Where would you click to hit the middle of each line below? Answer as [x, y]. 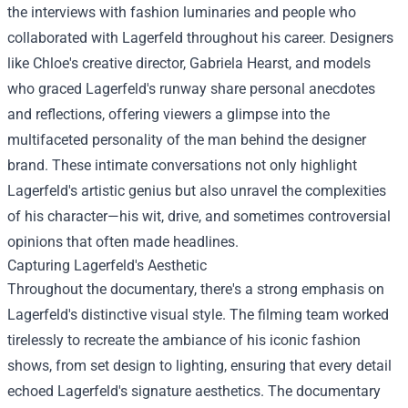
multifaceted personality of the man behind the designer [187, 140]
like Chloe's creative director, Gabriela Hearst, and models [189, 63]
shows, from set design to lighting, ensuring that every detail [199, 366]
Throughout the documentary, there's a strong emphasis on [196, 289]
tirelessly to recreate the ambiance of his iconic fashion [184, 340]
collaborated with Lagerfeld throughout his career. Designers [200, 38]
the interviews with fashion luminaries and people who [182, 12]
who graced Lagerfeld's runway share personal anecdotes [191, 89]
